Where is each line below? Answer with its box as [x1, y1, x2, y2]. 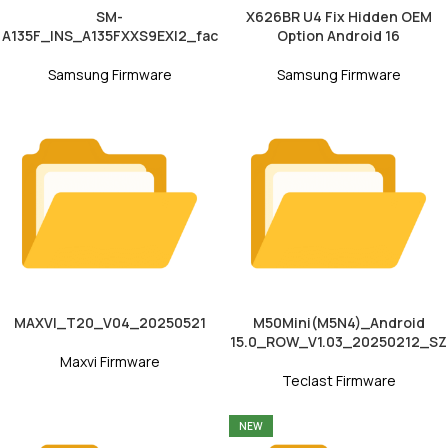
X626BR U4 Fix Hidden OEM [245, 7, 432, 27]
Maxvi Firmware [59, 352, 160, 372]
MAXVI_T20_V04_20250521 [13, 313, 206, 333]
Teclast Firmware [281, 371, 396, 391]
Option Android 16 [277, 26, 400, 46]
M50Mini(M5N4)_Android [252, 313, 425, 333]
